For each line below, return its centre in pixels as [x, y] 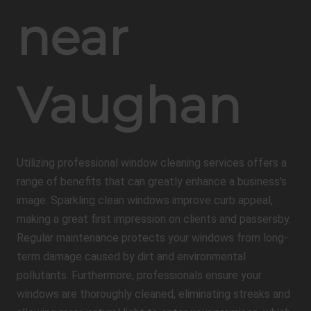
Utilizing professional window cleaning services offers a [152, 163]
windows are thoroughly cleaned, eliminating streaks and [153, 294]
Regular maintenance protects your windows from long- [152, 238]
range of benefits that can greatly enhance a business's [152, 182]
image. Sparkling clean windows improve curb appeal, [145, 200]
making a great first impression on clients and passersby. [154, 219]
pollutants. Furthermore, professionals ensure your [139, 275]
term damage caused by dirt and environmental [131, 257]
